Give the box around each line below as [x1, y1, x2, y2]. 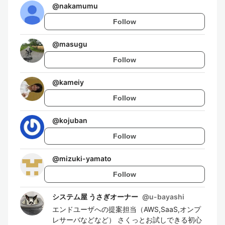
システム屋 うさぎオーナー [52, 192, 138, 201]
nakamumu [59, 2, 98, 10]
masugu [59, 40, 87, 48]
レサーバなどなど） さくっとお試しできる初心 [52, 215, 202, 224]
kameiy [59, 78, 84, 86]
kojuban [59, 116, 87, 125]
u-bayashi [149, 192, 184, 201]
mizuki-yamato [59, 154, 111, 163]
